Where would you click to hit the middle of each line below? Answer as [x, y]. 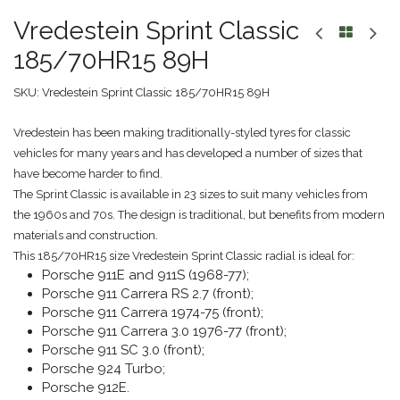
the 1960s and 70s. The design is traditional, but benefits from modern [199, 214]
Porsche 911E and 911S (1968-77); [146, 275]
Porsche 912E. [86, 387]
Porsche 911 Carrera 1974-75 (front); [153, 312]
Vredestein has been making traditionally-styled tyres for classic [182, 132]
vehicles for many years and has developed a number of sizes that [188, 153]
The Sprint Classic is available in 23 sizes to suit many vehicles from [191, 194]
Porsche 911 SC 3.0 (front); [123, 350]
